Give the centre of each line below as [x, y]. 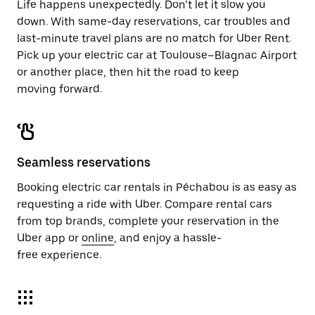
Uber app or [49, 238]
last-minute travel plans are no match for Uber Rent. [154, 38]
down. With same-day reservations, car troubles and [154, 21]
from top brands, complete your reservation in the [148, 221]
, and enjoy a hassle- [168, 238]
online [98, 238]
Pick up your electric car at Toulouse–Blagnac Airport [157, 55]
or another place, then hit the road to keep [128, 72]
